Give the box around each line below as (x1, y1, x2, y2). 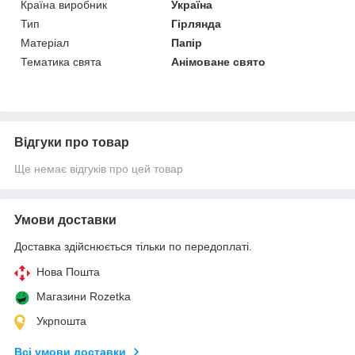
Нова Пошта (36, 265, 100, 278)
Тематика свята (21, 55, 101, 68)
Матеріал (21, 36, 69, 49)
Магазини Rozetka (36, 289, 131, 303)
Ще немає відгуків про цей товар (14, 162, 183, 175)
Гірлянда (171, 17, 222, 30)
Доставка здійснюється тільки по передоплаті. (14, 239, 252, 253)
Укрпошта (36, 314, 86, 327)
